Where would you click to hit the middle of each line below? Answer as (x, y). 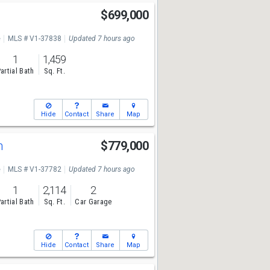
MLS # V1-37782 (34, 169)
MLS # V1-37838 (34, 39)
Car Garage (93, 202)
